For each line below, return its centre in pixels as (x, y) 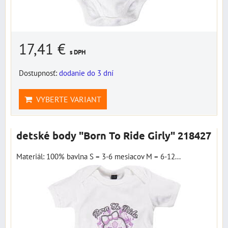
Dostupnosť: (39, 73)
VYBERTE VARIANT (67, 99)
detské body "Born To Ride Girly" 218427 (114, 135)
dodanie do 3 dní (86, 73)
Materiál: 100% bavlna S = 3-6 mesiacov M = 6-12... (98, 156)
